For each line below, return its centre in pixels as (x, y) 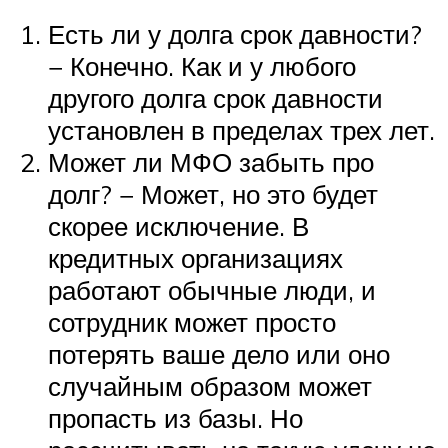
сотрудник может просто (192, 322)
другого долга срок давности (215, 98)
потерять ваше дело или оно (219, 354)
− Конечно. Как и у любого (202, 66)
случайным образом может (210, 386)
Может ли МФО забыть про (211, 162)
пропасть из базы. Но (175, 418)
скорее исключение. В (178, 226)
